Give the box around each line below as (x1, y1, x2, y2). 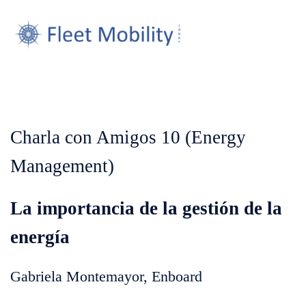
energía (10, 226, 70, 247)
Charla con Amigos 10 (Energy (10, 126, 246, 148)
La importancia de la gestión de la (10, 197, 282, 219)
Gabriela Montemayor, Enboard (10, 267, 202, 285)
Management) (10, 155, 114, 176)
